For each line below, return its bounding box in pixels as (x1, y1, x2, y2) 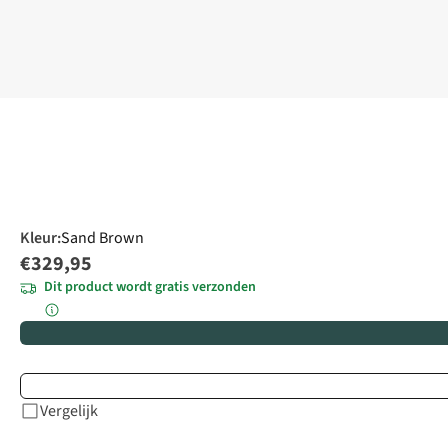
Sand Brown (61, 227, 144, 250)
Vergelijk (40, 400, 98, 423)
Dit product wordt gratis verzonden (44, 277, 256, 298)
